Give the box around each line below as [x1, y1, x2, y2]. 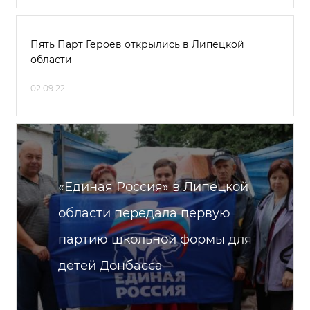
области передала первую [58, 206, 230, 221]
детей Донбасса [58, 258, 163, 273]
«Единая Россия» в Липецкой [58, 179, 248, 194]
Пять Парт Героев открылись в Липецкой [30, 38, 244, 51]
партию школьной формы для [58, 232, 252, 247]
